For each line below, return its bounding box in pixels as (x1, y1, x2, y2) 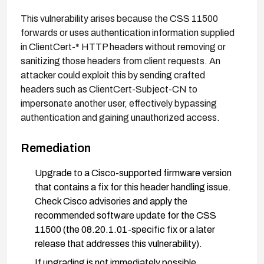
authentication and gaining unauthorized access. (21, 112, 220, 123)
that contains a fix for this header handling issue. (35, 181, 231, 192)
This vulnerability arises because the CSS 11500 (21, 13, 218, 24)
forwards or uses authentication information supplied (21, 27, 235, 38)
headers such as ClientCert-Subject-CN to (21, 84, 197, 94)
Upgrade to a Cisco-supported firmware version (35, 167, 232, 178)
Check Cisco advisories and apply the (35, 196, 187, 206)
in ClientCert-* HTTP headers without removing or (21, 41, 226, 52)
